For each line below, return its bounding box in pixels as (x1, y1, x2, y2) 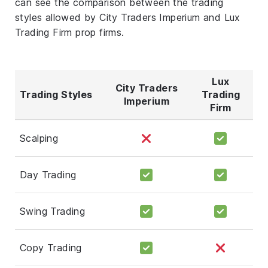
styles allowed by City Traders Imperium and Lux (15, 11, 240, 23)
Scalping (20, 132, 59, 144)
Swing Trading (20, 205, 86, 217)
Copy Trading (20, 241, 82, 254)
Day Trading (20, 168, 77, 181)
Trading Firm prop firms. (15, 26, 124, 38)
